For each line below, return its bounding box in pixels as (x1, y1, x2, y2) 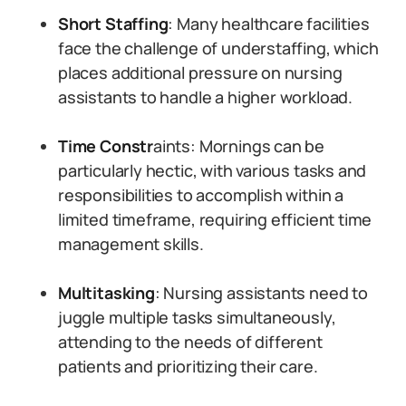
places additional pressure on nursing (58, 62, 343, 83)
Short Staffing (58, 13, 169, 34)
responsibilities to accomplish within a (58, 184, 343, 206)
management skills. (58, 233, 204, 255)
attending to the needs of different (58, 331, 323, 353)
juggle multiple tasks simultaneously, (58, 306, 336, 328)
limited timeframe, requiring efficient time (58, 208, 372, 230)
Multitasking (58, 282, 155, 304)
